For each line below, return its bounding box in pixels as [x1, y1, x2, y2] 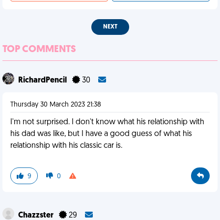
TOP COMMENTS [2, 45, 76, 55]
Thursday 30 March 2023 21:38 [10, 101, 101, 109]
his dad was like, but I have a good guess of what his [10, 130, 192, 138]
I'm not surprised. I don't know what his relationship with [10, 118, 204, 126]
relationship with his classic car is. [10, 142, 122, 150]
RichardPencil [18, 77, 68, 84]
